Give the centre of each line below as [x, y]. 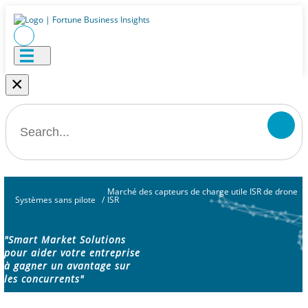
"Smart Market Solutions [65, 240]
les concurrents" [44, 279]
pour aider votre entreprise [72, 253]
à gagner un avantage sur [67, 266]
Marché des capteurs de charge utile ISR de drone [203, 191]
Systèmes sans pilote [55, 200]
